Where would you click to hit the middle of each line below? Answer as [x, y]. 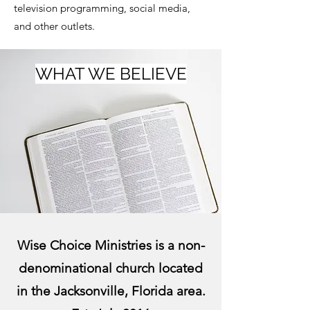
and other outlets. [56, 26]
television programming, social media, [102, 8]
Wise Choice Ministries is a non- [111, 245]
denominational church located [111, 268]
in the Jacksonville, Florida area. [111, 291]
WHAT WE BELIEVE [111, 74]
